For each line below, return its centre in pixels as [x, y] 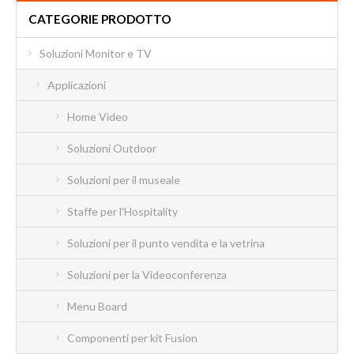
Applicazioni [77, 85]
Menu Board [97, 306]
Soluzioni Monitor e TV [96, 53]
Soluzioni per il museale [124, 179]
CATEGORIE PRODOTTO [100, 19]
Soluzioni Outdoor [112, 148]
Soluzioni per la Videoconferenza [147, 274]
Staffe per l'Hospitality [122, 211]
